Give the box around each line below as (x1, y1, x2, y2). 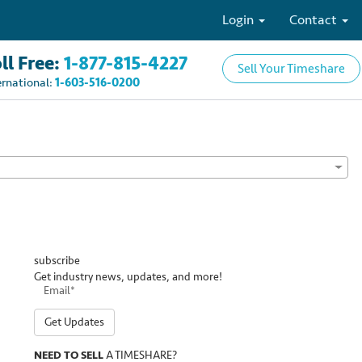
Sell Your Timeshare (238, 61, 345, 77)
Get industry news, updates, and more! (34, 270, 222, 284)
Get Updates (44, 315, 104, 329)
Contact (289, 11, 340, 28)
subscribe (34, 254, 80, 267)
